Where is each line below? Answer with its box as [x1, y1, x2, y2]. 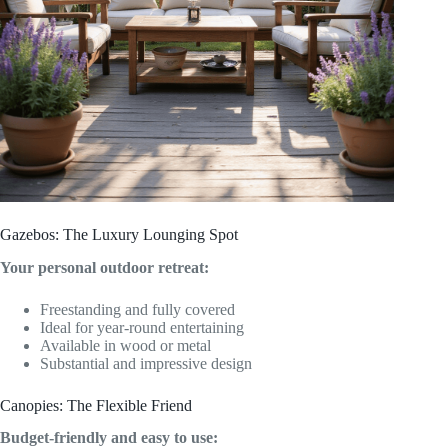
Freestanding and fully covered [40, 300, 235, 318]
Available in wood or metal [40, 336, 211, 354]
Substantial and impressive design [40, 354, 252, 372]
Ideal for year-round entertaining [40, 318, 244, 336]
